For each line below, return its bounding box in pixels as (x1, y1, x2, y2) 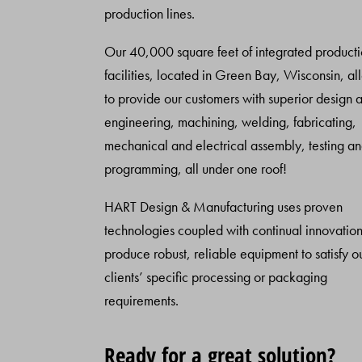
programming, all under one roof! (104, 159, 288, 179)
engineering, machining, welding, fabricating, (104, 112, 357, 132)
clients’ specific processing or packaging (104, 267, 328, 287)
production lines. (104, 4, 196, 23)
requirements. (104, 291, 179, 310)
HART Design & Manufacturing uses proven (104, 197, 343, 217)
